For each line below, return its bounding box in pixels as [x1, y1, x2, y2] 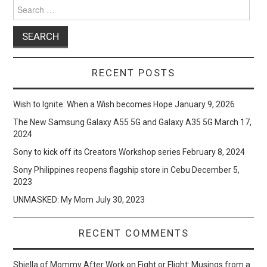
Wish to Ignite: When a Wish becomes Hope [13, 99, 173, 109]
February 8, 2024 [182, 147, 246, 157]
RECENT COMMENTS [78, 226, 189, 239]
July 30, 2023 [95, 194, 145, 204]
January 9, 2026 [175, 99, 235, 109]
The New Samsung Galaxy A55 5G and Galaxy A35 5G [13, 117, 213, 127]
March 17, [215, 117, 252, 127]
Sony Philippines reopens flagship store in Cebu [13, 164, 191, 175]
